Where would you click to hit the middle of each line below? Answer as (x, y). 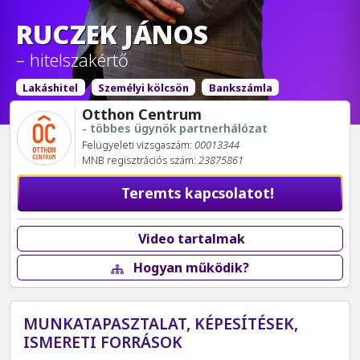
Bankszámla (240, 87)
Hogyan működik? (190, 268)
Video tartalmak (190, 239)
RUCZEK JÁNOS (112, 34)
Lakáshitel (51, 87)
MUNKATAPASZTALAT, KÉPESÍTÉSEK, (161, 323)
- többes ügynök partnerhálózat (174, 129)
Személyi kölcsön (143, 87)
